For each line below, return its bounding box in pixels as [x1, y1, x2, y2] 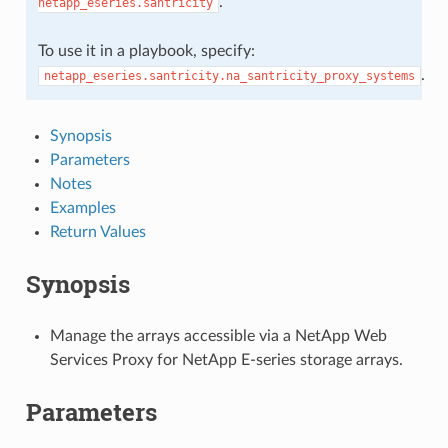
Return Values [49, 223, 146, 240]
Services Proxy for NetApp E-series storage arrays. [49, 351, 403, 368]
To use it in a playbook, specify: [37, 42, 255, 59]
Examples [49, 199, 116, 216]
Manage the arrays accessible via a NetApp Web [49, 327, 387, 344]
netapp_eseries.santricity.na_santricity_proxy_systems [43, 68, 415, 83]
